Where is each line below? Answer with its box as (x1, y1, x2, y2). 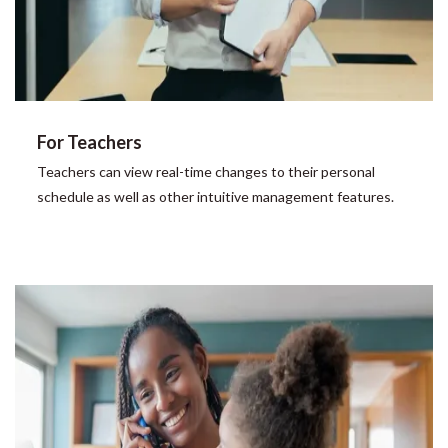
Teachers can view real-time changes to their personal (37, 163, 375, 180)
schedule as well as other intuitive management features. (37, 188, 394, 205)
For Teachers (37, 131, 142, 153)
